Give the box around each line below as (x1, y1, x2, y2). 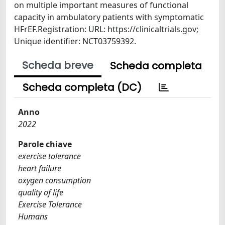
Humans (18, 211, 48, 222)
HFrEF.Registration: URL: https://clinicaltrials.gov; (14, 24, 198, 35)
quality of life (18, 187, 63, 198)
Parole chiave (18, 139, 72, 150)
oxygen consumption (18, 175, 91, 186)
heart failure (18, 163, 61, 174)
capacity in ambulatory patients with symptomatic (14, 12, 204, 23)
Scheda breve (22, 58, 93, 72)
